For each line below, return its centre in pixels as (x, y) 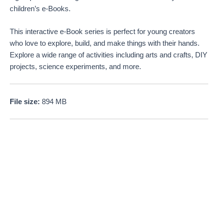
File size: (26, 101)
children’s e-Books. (40, 9)
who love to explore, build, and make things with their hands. (105, 44)
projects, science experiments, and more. (75, 67)
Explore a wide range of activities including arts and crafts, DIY (109, 55)
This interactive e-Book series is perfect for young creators (102, 32)
